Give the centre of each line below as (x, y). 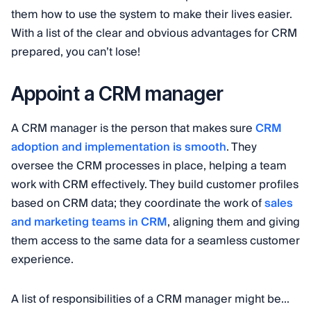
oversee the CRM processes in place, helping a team (149, 166)
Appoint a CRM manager (117, 94)
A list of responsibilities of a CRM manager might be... (150, 299)
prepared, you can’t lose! (76, 52)
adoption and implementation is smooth (119, 147)
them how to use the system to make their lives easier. (152, 15)
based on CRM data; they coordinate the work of (138, 203)
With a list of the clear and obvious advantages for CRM (154, 33)
